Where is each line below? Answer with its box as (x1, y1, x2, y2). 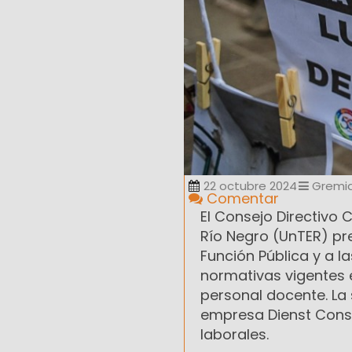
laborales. (200, 324, 269, 345)
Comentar (203, 189, 279, 209)
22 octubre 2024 (203, 178, 297, 195)
